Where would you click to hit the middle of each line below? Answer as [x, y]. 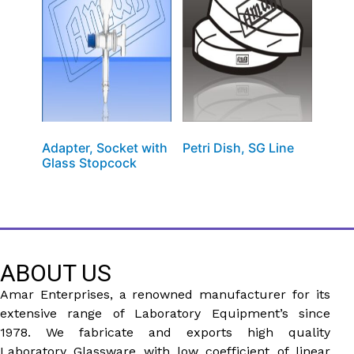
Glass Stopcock [89, 163]
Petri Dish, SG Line [238, 148]
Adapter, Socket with [104, 148]
